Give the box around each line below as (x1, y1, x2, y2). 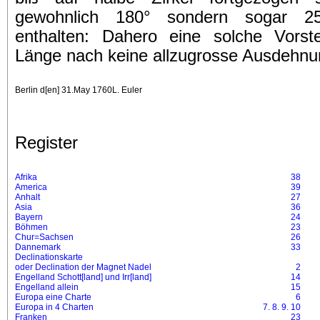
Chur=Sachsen (15, 232, 74, 242)
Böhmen (15, 222, 48, 232)
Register (15, 134, 78, 152)
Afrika (15, 172, 37, 182)
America (15, 182, 47, 192)
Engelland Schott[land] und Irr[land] (15, 272, 151, 282)
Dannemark (15, 242, 61, 252)
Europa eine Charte (15, 292, 91, 302)
